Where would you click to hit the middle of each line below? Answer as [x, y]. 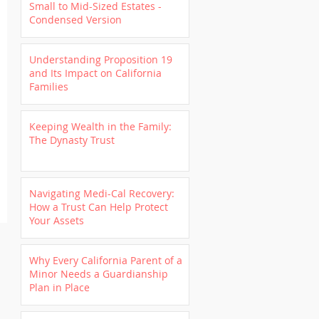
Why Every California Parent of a [106, 260]
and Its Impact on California [95, 73]
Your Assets [57, 220]
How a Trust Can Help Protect [99, 207]
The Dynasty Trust [72, 140]
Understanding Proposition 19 [101, 59]
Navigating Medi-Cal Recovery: [102, 193]
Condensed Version [75, 20]
